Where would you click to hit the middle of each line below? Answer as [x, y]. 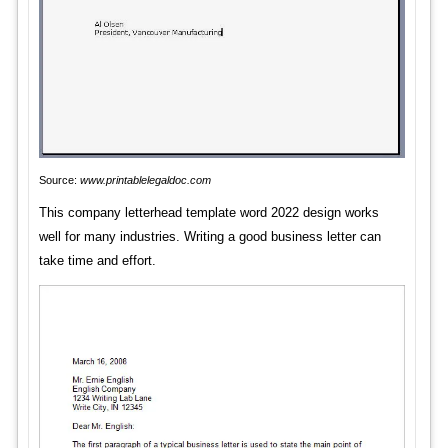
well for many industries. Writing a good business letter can [209, 237]
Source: [59, 180]
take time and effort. [97, 261]
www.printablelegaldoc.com [145, 180]
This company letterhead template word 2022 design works [208, 213]
